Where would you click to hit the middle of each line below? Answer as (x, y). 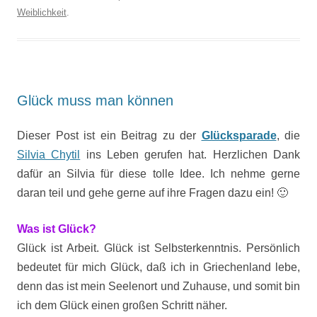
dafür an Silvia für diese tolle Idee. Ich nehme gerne (158, 174)
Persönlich (273, 248)
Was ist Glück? (57, 229)
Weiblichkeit (42, 12)
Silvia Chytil (49, 155)
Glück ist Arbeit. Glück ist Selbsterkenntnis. (132, 248)
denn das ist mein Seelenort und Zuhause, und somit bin (158, 286)
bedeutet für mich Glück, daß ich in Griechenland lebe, (158, 267)
